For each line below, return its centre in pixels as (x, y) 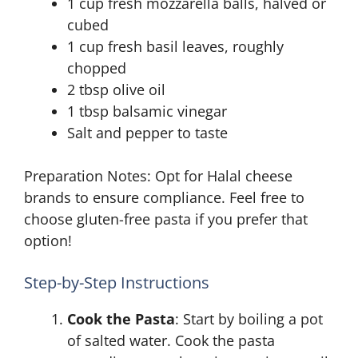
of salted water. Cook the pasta (171, 340)
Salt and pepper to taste (147, 133)
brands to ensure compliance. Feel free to (164, 197)
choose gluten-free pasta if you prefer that (166, 219)
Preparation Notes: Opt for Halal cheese (158, 176)
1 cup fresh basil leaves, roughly (175, 46)
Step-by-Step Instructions (117, 282)
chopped (97, 68)
